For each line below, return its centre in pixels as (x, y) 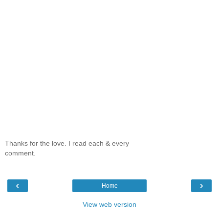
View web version (109, 205)
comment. (20, 153)
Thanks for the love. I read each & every (67, 143)
